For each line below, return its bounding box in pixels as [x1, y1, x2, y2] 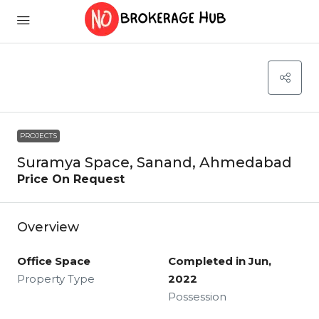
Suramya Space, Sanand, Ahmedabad [17, 154, 292, 171]
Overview [17, 219, 79, 235]
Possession [168, 290, 226, 303]
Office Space [17, 254, 90, 268]
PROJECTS [20, 131, 57, 140]
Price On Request [17, 172, 125, 186]
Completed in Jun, [168, 254, 271, 268]
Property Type [17, 272, 95, 286]
